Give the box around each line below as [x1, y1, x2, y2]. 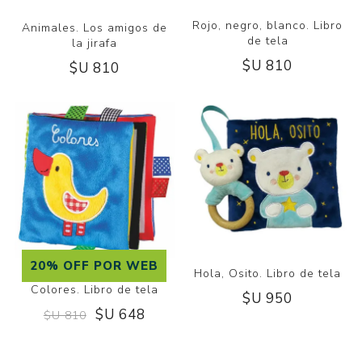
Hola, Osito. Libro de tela [194, 266, 342, 282]
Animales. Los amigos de [21, 19, 167, 36]
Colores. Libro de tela [30, 282, 158, 298]
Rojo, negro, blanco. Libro [192, 18, 343, 34]
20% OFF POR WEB [30, 258, 159, 275]
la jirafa [71, 35, 117, 51]
